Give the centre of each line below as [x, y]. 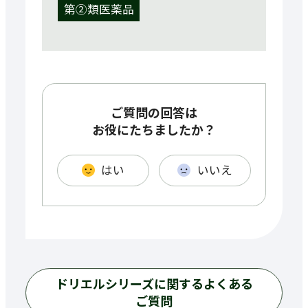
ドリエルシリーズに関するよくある [154, 283]
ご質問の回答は [154, 112]
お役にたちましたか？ [154, 130]
